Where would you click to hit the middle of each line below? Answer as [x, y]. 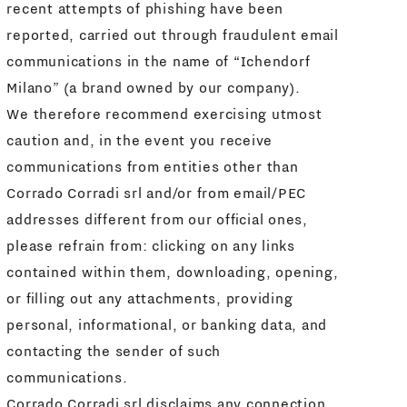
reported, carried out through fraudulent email [173, 35]
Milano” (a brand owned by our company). [154, 88]
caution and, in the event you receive [140, 140]
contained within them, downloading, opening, [173, 272]
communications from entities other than [153, 167]
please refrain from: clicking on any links [151, 246]
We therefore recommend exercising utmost [164, 114]
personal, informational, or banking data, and [167, 325]
